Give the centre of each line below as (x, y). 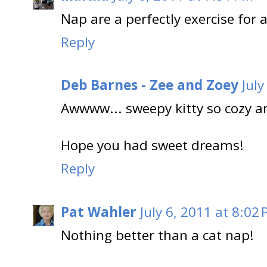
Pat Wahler (99, 212)
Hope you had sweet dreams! (152, 145)
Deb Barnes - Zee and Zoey (150, 85)
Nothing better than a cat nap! (157, 235)
